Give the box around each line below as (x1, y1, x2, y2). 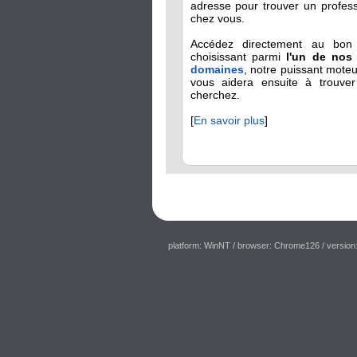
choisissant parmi (190, 50, 287, 63)
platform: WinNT (168, 241, 230, 250)
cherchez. (190, 88, 240, 101)
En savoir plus (193, 114, 265, 127)
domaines (190, 63, 244, 76)
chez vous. (190, 12, 245, 25)
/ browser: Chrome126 (233, 241, 320, 250)
